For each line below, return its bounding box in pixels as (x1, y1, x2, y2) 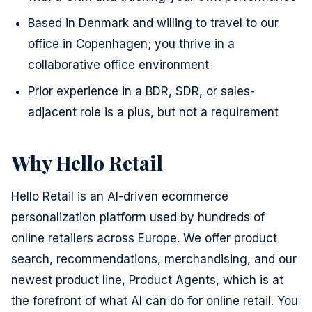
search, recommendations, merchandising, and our (11, 252, 297, 266)
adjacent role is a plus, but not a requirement (28, 105, 279, 119)
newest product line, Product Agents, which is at (11, 273, 283, 287)
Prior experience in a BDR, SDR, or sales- (28, 84, 255, 98)
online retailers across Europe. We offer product (11, 231, 277, 245)
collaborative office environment (28, 58, 209, 72)
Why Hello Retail (11, 150, 163, 175)
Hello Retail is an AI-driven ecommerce (11, 189, 228, 203)
